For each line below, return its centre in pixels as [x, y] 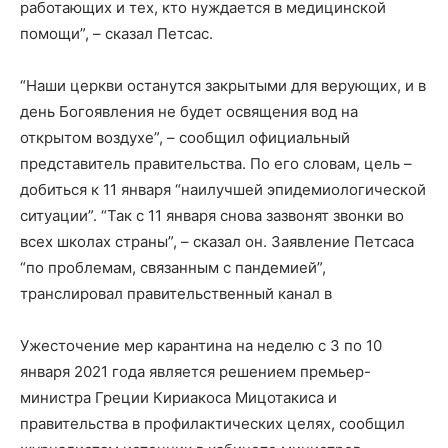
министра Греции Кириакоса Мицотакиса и [178, 398]
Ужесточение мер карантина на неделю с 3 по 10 [201, 346]
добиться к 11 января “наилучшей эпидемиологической [223, 190]
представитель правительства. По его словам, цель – [216, 164]
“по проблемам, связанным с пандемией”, [173, 268]
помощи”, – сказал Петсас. [116, 34]
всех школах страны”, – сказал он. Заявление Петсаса [217, 242]
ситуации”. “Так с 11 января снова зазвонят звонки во [212, 216]
